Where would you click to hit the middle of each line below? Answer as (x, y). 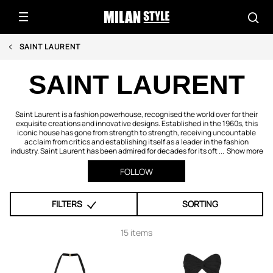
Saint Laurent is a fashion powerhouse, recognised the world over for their (136, 114)
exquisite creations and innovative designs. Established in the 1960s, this (136, 123)
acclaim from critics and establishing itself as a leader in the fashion (136, 142)
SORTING (200, 204)
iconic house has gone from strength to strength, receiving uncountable (136, 133)
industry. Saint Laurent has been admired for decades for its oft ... (117, 151)
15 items (136, 232)
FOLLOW (136, 172)
